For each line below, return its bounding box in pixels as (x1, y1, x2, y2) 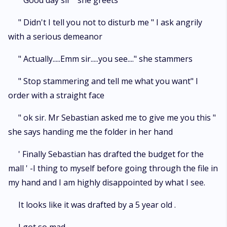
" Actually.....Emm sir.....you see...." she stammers (18, 53, 193, 64)
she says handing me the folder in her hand (8, 126, 173, 137)
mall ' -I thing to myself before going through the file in (8, 163, 218, 174)
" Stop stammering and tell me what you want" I (18, 75, 198, 87)
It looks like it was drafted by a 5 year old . (18, 199, 176, 210)
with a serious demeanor (8, 31, 102, 42)
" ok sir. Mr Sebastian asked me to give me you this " (18, 112, 216, 123)
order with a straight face (8, 90, 104, 101)
